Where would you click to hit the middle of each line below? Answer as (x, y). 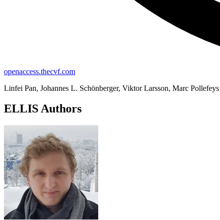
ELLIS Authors (43, 109)
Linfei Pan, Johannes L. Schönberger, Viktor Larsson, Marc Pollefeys (111, 88)
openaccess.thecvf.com (40, 71)
